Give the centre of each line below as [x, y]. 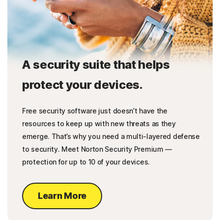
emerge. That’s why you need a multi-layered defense [111, 137]
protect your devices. [82, 85]
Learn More [62, 196]
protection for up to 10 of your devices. [86, 162]
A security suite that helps [96, 65]
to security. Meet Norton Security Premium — [97, 149]
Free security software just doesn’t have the [95, 111]
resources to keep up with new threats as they [99, 124]
